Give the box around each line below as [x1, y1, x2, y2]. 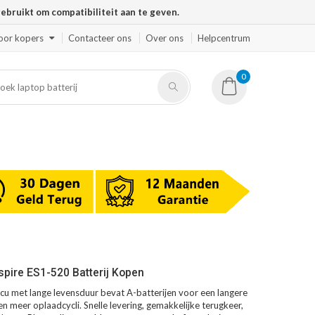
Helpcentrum [198, 32, 250, 44]
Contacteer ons [68, 32, 131, 44]
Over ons [146, 32, 184, 44]
